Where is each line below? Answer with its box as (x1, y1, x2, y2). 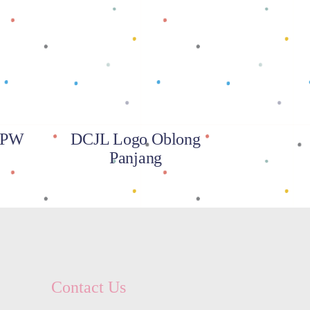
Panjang (109, 149, 163, 167)
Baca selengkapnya (82, 16, 190, 31)
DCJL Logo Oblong (71, 130, 201, 148)
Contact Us (51, 278, 126, 296)
